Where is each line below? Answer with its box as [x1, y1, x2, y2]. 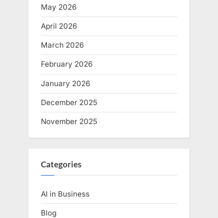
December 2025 [41, 97, 97, 107]
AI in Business [41, 189, 90, 199]
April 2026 [41, 21, 77, 31]
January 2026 [41, 78, 90, 88]
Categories [41, 159, 81, 169]
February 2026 [41, 59, 92, 69]
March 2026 [41, 40, 84, 50]
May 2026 [41, 2, 76, 12]
